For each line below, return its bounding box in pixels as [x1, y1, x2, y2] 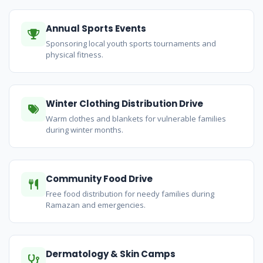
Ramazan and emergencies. [46, 200, 146, 211]
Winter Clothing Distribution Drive [46, 97, 203, 110]
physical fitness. [46, 49, 103, 60]
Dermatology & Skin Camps [46, 248, 176, 261]
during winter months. [46, 124, 123, 136]
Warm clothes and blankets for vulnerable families [46, 113, 226, 124]
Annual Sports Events [46, 22, 146, 35]
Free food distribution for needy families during [46, 188, 214, 200]
